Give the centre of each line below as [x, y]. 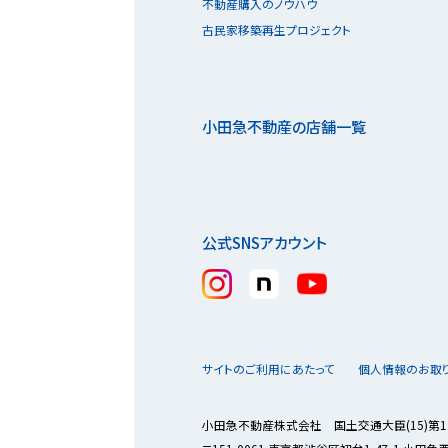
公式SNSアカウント [264, 242]
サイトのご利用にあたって [268, 368]
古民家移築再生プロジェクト [276, 30]
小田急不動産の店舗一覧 [283, 126]
